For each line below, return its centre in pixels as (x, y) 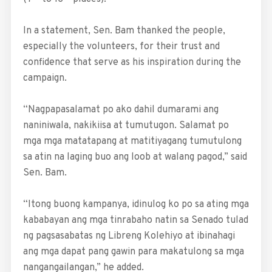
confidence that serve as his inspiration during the (132, 62)
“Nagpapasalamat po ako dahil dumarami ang (121, 110)
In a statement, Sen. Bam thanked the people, (124, 31)
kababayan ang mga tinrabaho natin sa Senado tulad (135, 220)
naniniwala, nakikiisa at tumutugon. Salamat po (126, 125)
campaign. (45, 78)
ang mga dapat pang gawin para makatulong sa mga (133, 252)
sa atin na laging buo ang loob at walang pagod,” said (135, 157)
